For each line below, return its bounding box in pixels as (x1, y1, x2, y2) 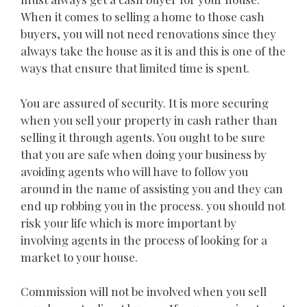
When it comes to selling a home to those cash (21, 9, 265, 25)
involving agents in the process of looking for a (21, 232, 267, 247)
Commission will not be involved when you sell (21, 284, 267, 299)
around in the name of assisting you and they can (21, 180, 283, 196)
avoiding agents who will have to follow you (21, 163, 248, 179)
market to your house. (21, 249, 138, 265)
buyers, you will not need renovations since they (21, 26, 276, 42)
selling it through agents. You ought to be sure (21, 129, 265, 145)
